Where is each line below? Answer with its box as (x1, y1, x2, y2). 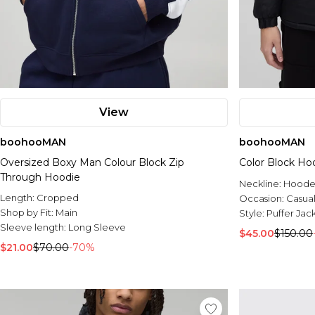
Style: (239, 207, 266, 219)
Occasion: (239, 193, 286, 205)
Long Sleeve (68, 221, 126, 233)
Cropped (37, 192, 79, 204)
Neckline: (239, 178, 283, 190)
